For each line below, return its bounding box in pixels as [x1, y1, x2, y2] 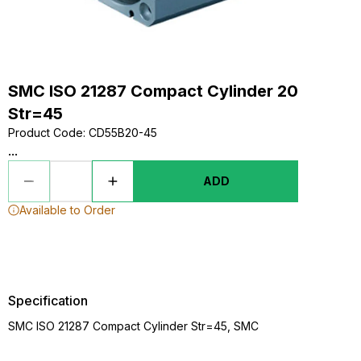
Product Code [8, 126, 83, 139]
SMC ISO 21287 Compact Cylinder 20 [8, 81, 298, 101]
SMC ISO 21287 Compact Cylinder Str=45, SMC [8, 319, 259, 333]
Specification [8, 293, 88, 309]
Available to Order [19, 203, 115, 217]
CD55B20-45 [89, 126, 157, 139]
